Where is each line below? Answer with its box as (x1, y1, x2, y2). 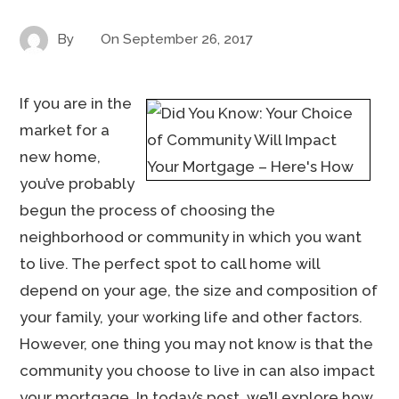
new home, (20, 148, 102, 166)
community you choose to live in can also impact (20, 362, 376, 379)
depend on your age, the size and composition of (20, 281, 379, 299)
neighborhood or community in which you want (20, 228, 362, 246)
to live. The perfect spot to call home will (20, 255, 321, 273)
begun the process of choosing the (20, 201, 276, 219)
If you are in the (20, 94, 133, 112)
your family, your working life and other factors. (20, 308, 363, 326)
